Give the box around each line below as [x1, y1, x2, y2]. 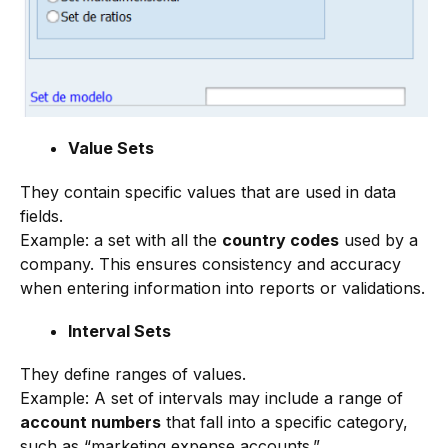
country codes [222, 229, 339, 250]
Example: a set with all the [20, 229, 222, 250]
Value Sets [68, 138, 154, 159]
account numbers [20, 412, 161, 433]
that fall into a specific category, [161, 412, 408, 433]
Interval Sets [68, 320, 171, 341]
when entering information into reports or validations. [20, 277, 425, 298]
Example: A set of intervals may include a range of [20, 388, 403, 409]
